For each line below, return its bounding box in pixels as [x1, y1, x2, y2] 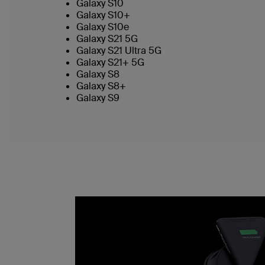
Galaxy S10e [76, 21, 129, 33]
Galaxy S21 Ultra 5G [76, 44, 161, 57]
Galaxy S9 [76, 92, 119, 104]
